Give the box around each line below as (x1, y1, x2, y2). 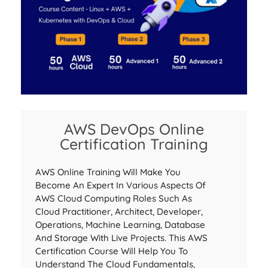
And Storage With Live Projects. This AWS (35, 232, 208, 243)
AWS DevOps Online (64, 119, 204, 138)
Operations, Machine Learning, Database (35, 218, 205, 230)
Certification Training (60, 134, 208, 153)
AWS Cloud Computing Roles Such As (35, 192, 192, 204)
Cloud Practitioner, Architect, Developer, (35, 205, 203, 217)
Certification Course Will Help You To (35, 245, 188, 257)
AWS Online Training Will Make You (35, 166, 181, 178)
